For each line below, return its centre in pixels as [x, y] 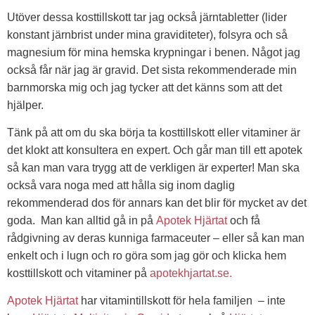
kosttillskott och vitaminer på [77, 273]
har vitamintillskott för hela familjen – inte [183, 301]
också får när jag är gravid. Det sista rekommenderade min [152, 70]
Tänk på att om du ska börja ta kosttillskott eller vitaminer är [154, 132]
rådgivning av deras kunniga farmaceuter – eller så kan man [156, 238]
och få [244, 220]
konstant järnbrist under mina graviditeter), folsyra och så [147, 34]
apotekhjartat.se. [189, 273]
